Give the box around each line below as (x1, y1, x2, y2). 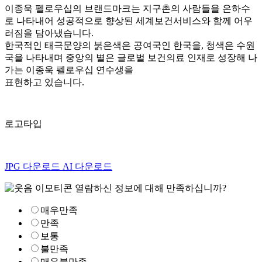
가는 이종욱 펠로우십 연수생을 (5, 64, 133, 75)
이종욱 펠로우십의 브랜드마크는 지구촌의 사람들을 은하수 (5, 3, 250, 13)
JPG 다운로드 (5, 161, 60, 171)
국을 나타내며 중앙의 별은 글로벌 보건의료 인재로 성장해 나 (5, 52, 257, 63)
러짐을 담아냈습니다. (5, 27, 94, 38)
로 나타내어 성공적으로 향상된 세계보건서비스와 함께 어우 (5, 15, 253, 26)
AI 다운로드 (63, 161, 112, 171)
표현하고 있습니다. (5, 77, 84, 87)
